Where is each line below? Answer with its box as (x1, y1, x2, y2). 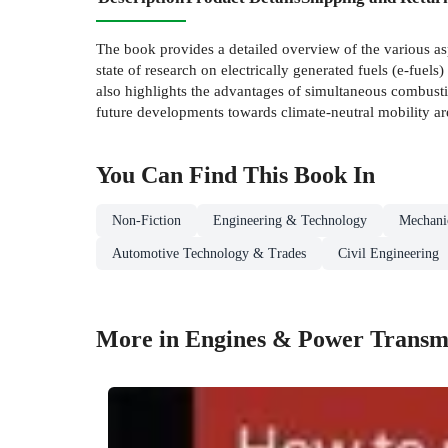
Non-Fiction (112, 212, 181, 228)
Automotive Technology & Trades (112, 245, 306, 261)
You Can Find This (96, 161, 294, 188)
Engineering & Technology (213, 212, 367, 228)
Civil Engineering (338, 245, 439, 261)
